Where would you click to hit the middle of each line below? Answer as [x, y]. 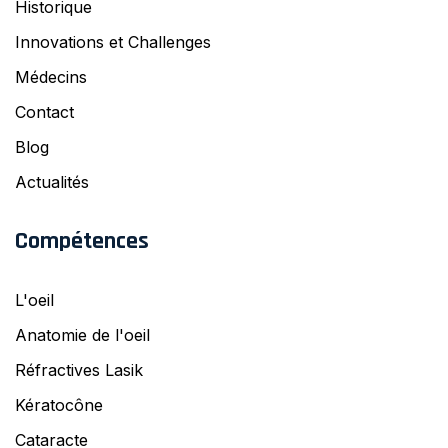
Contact [44, 112]
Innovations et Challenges [113, 42]
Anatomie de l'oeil [82, 335]
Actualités [52, 182]
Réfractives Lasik [79, 370]
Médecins [51, 77]
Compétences [82, 241]
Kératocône [59, 405]
